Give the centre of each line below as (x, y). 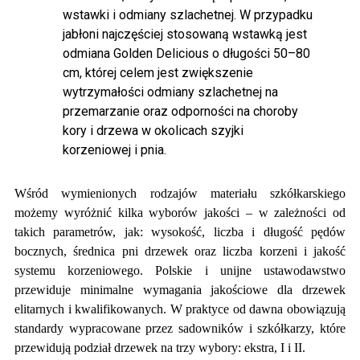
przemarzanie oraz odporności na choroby (180, 111)
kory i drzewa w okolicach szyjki (153, 130)
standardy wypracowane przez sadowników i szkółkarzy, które (180, 328)
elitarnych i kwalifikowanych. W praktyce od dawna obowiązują (180, 309)
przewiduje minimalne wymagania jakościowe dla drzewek (180, 289)
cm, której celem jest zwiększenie (158, 72)
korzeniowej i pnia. (115, 149)
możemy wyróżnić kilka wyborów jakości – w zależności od (180, 212)
